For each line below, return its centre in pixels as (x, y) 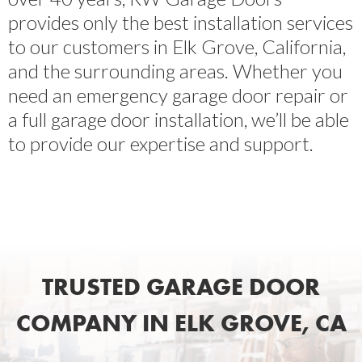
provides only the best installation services (181, 22)
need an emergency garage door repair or (178, 95)
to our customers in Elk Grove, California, (177, 46)
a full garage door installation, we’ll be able (179, 119)
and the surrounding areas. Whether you (175, 70)
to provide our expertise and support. (161, 143)
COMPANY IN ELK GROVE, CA (181, 323)
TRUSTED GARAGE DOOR (181, 286)
